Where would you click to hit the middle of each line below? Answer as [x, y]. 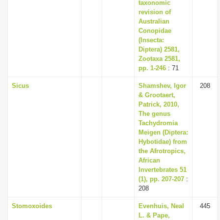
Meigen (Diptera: [163, 132]
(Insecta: [151, 40]
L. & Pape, [154, 215]
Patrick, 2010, [159, 104]
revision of [155, 12]
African [149, 160]
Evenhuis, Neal [161, 206]
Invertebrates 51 [163, 170]
